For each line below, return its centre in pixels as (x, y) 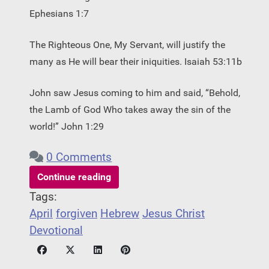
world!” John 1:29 (67, 126)
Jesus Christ (174, 213)
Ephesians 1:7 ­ (60, 13)
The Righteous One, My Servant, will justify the (127, 44)
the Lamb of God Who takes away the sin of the (130, 109)
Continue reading (74, 177)
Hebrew (120, 213)
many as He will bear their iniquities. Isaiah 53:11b (136, 61)
